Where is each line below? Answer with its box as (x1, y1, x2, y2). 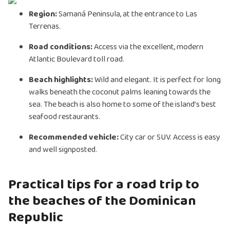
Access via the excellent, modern (94, 41, 203, 54)
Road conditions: (29, 41, 94, 54)
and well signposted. (29, 143, 97, 157)
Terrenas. (29, 20, 61, 33)
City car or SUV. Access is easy (120, 131, 220, 144)
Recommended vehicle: (29, 131, 120, 144)
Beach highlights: (29, 73, 94, 87)
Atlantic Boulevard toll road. (29, 53, 124, 66)
